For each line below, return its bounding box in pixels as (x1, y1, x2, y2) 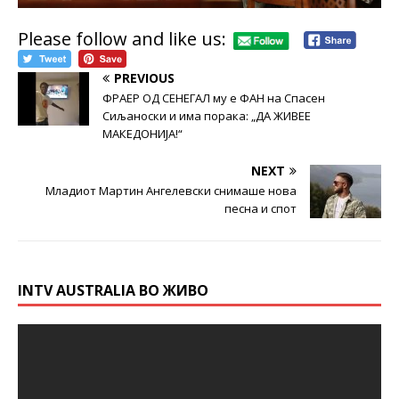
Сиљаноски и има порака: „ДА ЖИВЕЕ (102, 107, 311, 124)
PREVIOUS (114, 69, 175, 86)
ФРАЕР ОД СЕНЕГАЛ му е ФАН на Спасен (102, 89, 325, 106)
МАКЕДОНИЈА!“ (102, 125, 183, 142)
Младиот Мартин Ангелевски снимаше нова (45, 182, 297, 199)
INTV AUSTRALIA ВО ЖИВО (18, 280, 208, 300)
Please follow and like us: (18, 26, 226, 51)
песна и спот (224, 199, 297, 216)
